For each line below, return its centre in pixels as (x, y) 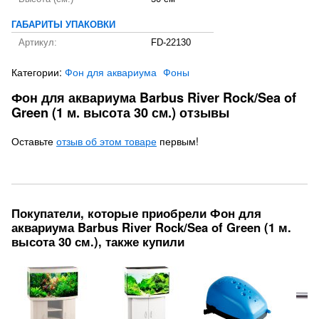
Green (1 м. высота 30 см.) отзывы (120, 113)
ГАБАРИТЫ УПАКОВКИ (63, 25)
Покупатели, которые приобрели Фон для (136, 213)
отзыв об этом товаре (106, 141)
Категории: (38, 72)
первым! (178, 141)
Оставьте (34, 141)
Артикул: (38, 43)
